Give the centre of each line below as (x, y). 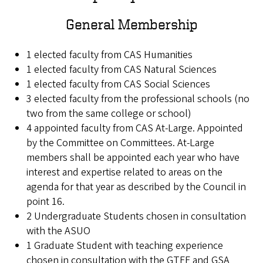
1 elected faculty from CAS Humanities (109, 55)
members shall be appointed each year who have (133, 158)
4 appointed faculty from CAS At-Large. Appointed (135, 129)
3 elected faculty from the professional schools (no (138, 99)
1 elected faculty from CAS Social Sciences (118, 85)
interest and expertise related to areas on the (124, 173)
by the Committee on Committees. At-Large (120, 143)
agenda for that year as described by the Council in (136, 187)
